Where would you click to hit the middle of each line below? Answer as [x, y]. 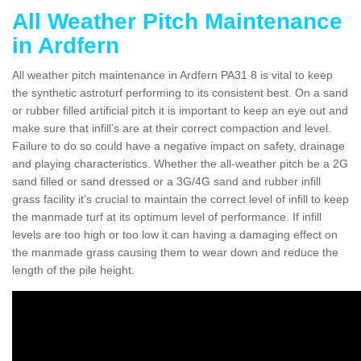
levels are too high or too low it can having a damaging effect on [175, 234]
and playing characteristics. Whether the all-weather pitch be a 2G [180, 163]
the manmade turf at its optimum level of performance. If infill [167, 216]
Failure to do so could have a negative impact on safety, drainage [178, 145]
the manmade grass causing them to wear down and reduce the [175, 252]
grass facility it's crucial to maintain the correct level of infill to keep [180, 199]
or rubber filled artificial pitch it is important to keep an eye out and [180, 110]
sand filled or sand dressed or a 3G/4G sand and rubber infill [166, 181]
